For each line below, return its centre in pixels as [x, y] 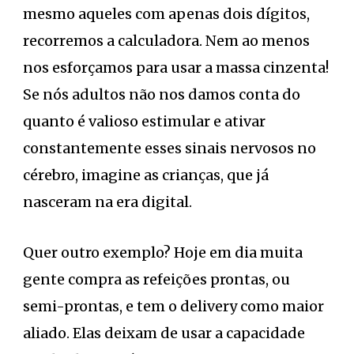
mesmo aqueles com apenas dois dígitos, [166, 14]
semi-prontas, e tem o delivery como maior [173, 307]
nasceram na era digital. [107, 202]
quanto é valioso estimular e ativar [144, 122]
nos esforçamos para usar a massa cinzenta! [176, 68]
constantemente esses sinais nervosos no [169, 149]
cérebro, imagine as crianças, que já [146, 175]
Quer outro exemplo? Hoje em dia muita [163, 253]
